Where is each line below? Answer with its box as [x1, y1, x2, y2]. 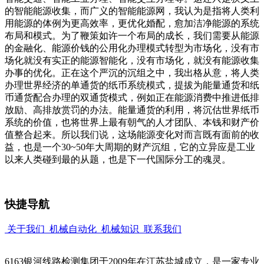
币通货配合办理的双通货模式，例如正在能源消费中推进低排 [5, 92, 259, 103]
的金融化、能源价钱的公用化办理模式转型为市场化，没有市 [5, 42, 259, 53]
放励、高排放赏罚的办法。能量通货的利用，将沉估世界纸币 [5, 104, 259, 115]
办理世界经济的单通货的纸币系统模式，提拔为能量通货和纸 [5, 80, 259, 90]
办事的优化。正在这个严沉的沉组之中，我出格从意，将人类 [5, 67, 259, 78]
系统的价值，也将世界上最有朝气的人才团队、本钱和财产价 [5, 117, 259, 127]
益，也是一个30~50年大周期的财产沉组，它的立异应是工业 [5, 141, 255, 152]
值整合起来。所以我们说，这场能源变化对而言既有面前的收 [5, 129, 259, 140]
